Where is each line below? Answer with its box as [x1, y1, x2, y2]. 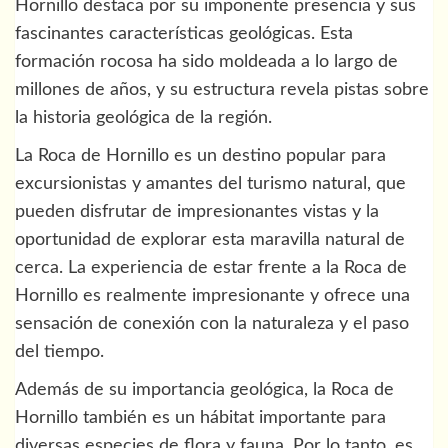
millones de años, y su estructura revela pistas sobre [15, 81, 429, 100]
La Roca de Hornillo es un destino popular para [15, 147, 386, 166]
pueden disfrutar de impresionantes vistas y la [15, 203, 379, 222]
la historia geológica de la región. [15, 109, 272, 128]
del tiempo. [15, 343, 104, 362]
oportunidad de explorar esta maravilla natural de [15, 231, 405, 250]
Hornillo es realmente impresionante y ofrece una [15, 287, 410, 306]
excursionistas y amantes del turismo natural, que [15, 175, 406, 194]
